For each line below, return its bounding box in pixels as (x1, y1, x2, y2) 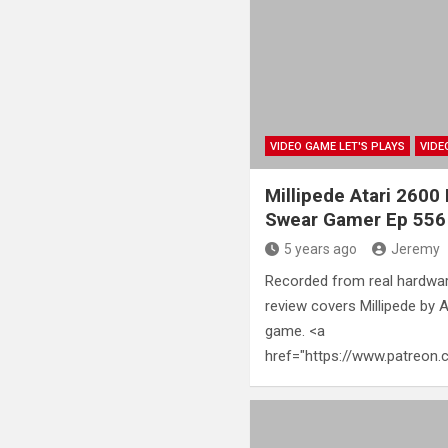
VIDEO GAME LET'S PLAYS (270, 139, 406, 153)
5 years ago (284, 240, 358, 257)
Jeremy (391, 240, 441, 257)
